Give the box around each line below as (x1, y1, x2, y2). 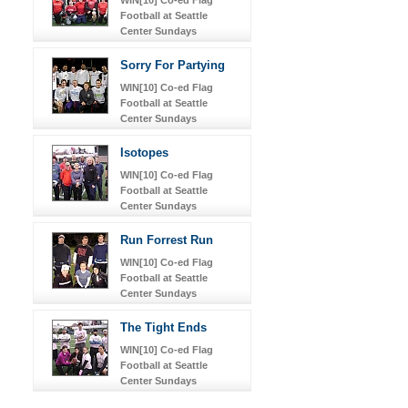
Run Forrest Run (120, 232, 213, 247)
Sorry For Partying (120, 57, 225, 72)
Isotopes (120, 145, 168, 159)
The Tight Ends (120, 320, 207, 334)
